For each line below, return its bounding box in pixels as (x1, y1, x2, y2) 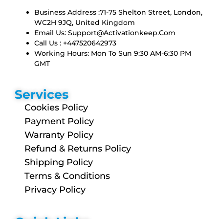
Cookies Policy (24, 102, 88, 113)
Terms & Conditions (24, 171, 110, 182)
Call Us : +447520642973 (34, 39, 116, 48)
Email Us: (34, 28, 68, 38)
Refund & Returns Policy (24, 143, 131, 154)
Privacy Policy (24, 184, 86, 196)
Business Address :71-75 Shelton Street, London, (34, 8, 202, 17)
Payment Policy (24, 116, 94, 127)
